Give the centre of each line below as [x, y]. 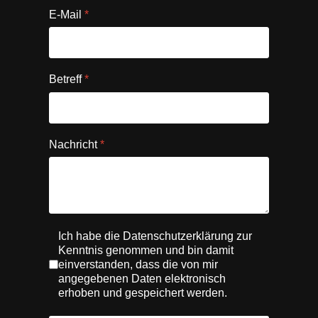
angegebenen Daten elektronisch [142, 278]
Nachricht [75, 144]
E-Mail [67, 15]
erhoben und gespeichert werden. [143, 292]
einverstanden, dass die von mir [138, 264]
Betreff [67, 79]
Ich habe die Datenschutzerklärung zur [155, 236]
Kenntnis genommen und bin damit [146, 250]
